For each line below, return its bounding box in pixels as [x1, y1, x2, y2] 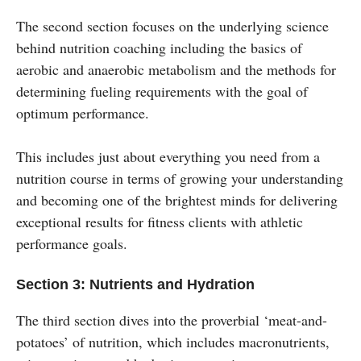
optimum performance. [16, 102, 149, 122]
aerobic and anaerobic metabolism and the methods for [16, 59, 336, 79]
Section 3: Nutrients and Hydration [16, 276, 255, 293]
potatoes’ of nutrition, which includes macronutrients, [16, 331, 330, 351]
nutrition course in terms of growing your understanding [16, 168, 343, 188]
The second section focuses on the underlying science [16, 15, 329, 35]
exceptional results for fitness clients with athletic [16, 211, 303, 231]
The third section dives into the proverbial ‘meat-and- [16, 309, 327, 330]
